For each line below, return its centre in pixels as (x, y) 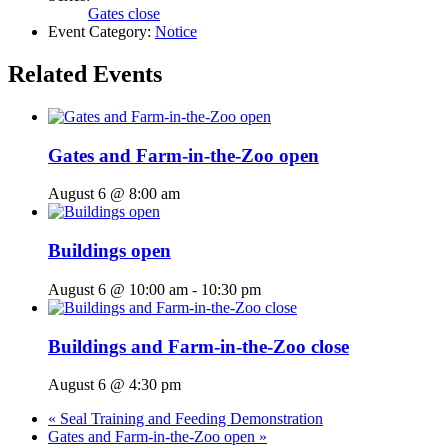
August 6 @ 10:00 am (118, 289)
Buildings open (109, 251)
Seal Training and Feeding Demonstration (189, 419)
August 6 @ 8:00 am (114, 194)
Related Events (85, 74)
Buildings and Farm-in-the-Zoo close (198, 346)
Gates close (124, 14)
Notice (176, 32)
